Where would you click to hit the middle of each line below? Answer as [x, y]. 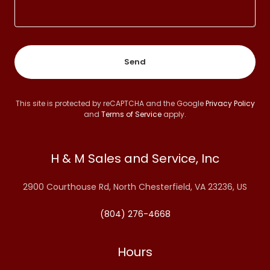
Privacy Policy [230, 103]
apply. [174, 114]
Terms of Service [131, 114]
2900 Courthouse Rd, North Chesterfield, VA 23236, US [135, 187]
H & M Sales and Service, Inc [135, 158]
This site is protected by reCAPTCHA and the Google [110, 103]
